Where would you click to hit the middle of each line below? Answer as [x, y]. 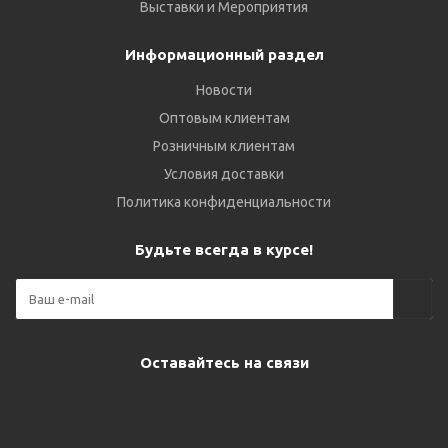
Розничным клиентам [224, 146]
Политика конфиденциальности [224, 202]
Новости [224, 90]
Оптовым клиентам [224, 118]
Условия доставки [224, 174]
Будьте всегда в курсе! [224, 249]
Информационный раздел [224, 54]
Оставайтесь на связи [224, 362]
